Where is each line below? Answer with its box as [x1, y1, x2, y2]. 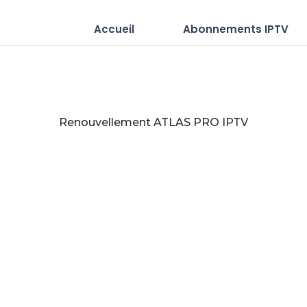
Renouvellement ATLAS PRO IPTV [59, 116, 248, 129]
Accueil [93, 22, 134, 36]
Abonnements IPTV [182, 22, 288, 36]
